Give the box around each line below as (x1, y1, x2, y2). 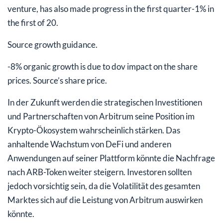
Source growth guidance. (7, 39, 98, 50)
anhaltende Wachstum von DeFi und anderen (7, 138, 171, 149)
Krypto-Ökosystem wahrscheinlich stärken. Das (7, 124, 180, 135)
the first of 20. (7, 17, 58, 28)
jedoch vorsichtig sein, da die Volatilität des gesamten (7, 180, 200, 191)
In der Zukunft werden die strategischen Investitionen (7, 97, 202, 108)
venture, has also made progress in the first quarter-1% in (7, 3, 214, 14)
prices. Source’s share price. (7, 75, 107, 86)
